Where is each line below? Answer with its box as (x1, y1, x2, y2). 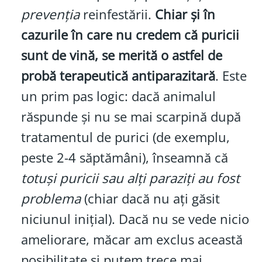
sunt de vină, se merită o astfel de (20, 46, 222, 65)
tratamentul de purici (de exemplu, (20, 128, 230, 147)
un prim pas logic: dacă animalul (20, 87, 216, 106)
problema (20, 189, 81, 208)
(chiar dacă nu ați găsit (80, 189, 220, 208)
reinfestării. (79, 5, 155, 24)
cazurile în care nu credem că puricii (20, 26, 239, 44)
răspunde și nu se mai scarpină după (20, 108, 241, 126)
